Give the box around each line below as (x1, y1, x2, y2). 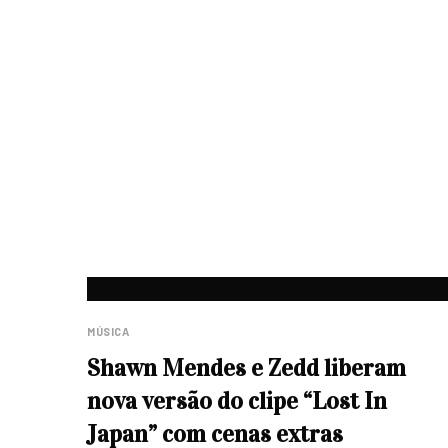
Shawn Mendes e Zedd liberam (87, 353, 406, 383)
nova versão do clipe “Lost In (87, 386, 387, 416)
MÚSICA (87, 325, 130, 338)
